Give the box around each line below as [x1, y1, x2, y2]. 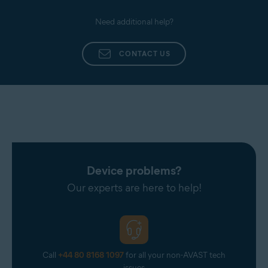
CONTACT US [119, 48, 170, 58]
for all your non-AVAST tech [124, 249, 226, 260]
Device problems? [87, 163, 181, 178]
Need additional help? [95, 16, 173, 27]
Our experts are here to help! [66, 181, 202, 194]
